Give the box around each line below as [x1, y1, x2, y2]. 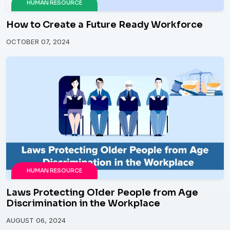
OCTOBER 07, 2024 [6, 37, 70, 46]
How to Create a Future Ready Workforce [6, 19, 203, 31]
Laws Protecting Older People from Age [6, 186, 198, 198]
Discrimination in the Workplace [6, 197, 160, 209]
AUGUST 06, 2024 [6, 216, 66, 224]
